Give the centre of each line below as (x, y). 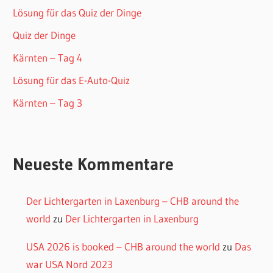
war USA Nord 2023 (69, 264)
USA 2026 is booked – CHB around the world (123, 246)
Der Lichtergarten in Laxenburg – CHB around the (132, 200)
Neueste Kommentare (94, 164)
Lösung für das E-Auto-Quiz (72, 80)
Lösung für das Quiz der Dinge (77, 12)
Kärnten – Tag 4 (48, 57)
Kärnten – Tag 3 (48, 102)
